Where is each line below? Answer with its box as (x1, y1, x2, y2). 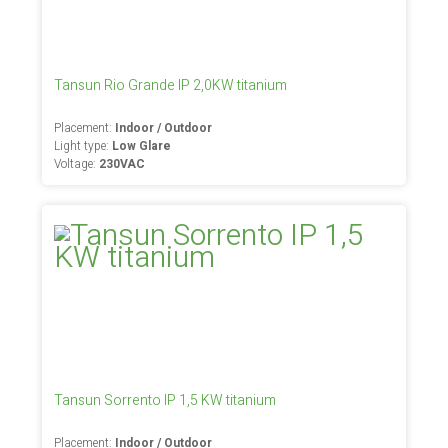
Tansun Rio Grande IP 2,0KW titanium (54, 75, 288, 96)
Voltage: (54, 155, 100, 173)
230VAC (99, 155, 146, 173)
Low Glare (112, 137, 172, 155)
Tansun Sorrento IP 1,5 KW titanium (54, 390, 277, 411)
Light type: (54, 137, 113, 155)
